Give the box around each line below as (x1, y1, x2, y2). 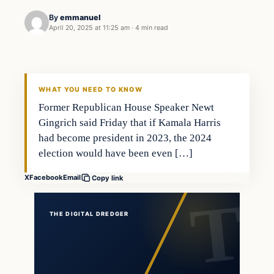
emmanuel (60, 13, 101, 23)
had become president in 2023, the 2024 (39, 131, 212, 144)
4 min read (135, 24, 168, 32)
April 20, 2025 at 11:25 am (49, 24, 130, 32)
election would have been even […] (39, 147, 193, 159)
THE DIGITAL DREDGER (50, 210, 129, 217)
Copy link (92, 173, 124, 182)
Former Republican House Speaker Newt (39, 101, 215, 113)
